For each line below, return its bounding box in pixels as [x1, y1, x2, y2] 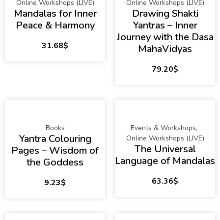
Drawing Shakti [132, 7, 198, 21]
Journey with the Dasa [116, 30, 214, 44]
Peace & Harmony [15, 19, 95, 32]
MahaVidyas [138, 42, 192, 56]
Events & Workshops [131, 123, 196, 133]
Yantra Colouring [19, 132, 91, 146]
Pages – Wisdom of [11, 144, 99, 158]
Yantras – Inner [133, 19, 197, 32]
